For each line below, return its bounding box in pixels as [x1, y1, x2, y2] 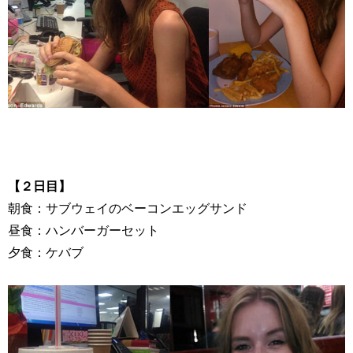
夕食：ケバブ [8, 245, 84, 258]
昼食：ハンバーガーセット [8, 223, 159, 236]
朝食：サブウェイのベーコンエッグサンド [8, 201, 247, 214]
